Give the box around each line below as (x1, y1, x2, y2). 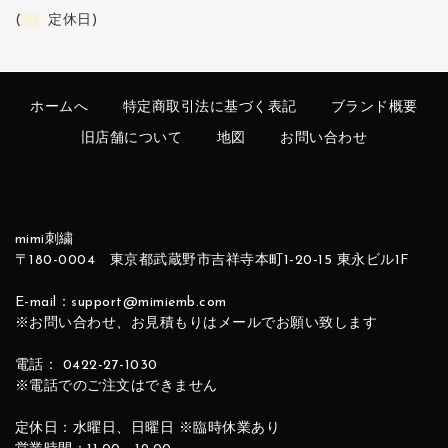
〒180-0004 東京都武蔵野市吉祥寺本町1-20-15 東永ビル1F (14, 253, 410, 269)
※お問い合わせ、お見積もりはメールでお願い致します (14, 316, 378, 332)
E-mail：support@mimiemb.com (14, 295, 227, 311)
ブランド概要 (330, 100, 418, 116)
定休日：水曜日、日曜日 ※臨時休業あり (14, 421, 281, 437)
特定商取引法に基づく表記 (122, 100, 297, 116)
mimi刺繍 (14, 232, 74, 248)
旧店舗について (80, 131, 183, 147)
